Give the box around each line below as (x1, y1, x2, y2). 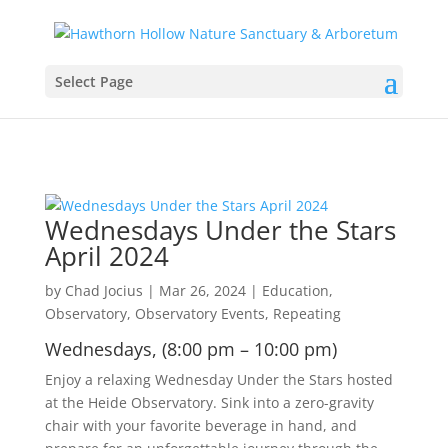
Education (261, 281, 329, 300)
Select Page (54, 71, 133, 91)
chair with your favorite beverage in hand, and (44, 416, 357, 435)
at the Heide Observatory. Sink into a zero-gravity (44, 393, 374, 412)
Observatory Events (134, 304, 265, 323)
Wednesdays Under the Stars (44, 212, 396, 248)
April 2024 (44, 238, 169, 274)
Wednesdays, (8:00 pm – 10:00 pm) (44, 337, 337, 361)
